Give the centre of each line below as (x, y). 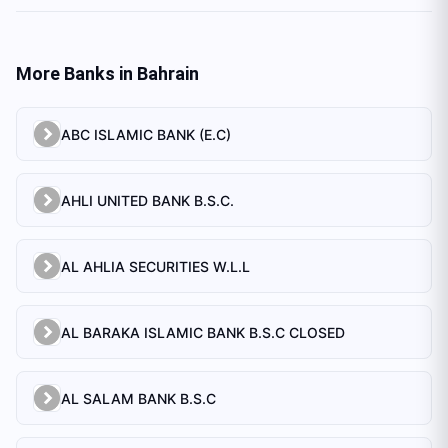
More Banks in (76, 73)
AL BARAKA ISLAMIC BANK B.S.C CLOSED (203, 332)
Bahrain (168, 73)
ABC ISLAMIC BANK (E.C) (146, 134)
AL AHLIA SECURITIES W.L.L (155, 266)
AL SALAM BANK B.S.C (138, 398)
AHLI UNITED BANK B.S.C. (147, 200)
